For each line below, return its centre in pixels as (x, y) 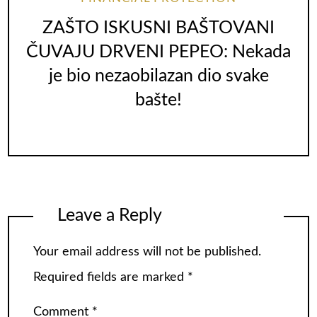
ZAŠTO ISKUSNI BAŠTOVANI (158, 28)
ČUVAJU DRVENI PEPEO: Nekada (158, 52)
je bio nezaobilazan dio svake (158, 76)
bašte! (158, 100)
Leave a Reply (109, 216)
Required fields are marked (110, 277)
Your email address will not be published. (147, 252)
